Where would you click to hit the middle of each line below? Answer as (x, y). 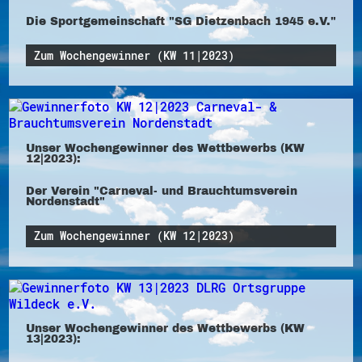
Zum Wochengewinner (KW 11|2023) (135, 55)
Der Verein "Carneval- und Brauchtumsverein (161, 191)
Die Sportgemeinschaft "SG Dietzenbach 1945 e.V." (181, 21)
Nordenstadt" (65, 202)
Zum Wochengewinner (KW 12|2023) (135, 236)
